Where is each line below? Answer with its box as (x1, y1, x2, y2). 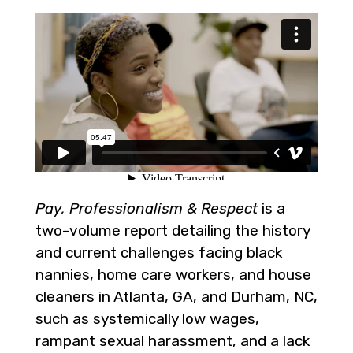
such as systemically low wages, (35, 310, 259, 328)
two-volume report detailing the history (35, 221, 310, 240)
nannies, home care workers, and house (35, 266, 311, 284)
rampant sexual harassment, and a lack (35, 332, 310, 350)
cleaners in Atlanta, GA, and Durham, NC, (35, 288, 318, 306)
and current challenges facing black (35, 243, 282, 262)
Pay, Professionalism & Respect (35, 199, 258, 217)
